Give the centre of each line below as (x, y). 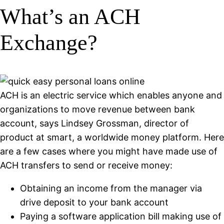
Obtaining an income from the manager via (111, 188)
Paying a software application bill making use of (121, 216)
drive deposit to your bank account (94, 202)
